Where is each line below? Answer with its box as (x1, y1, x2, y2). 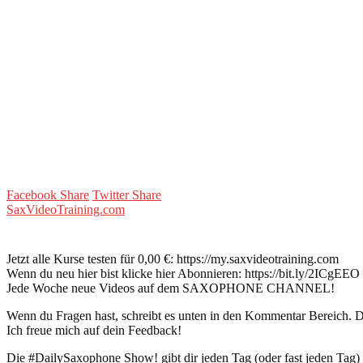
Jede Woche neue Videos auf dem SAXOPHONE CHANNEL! (6, 280, 335, 295)
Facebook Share (6, 187, 89, 202)
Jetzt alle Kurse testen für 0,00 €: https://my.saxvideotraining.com (6, 251, 339, 266)
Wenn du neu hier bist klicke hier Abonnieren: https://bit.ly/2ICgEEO (6, 266, 360, 280)
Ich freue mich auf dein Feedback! (6, 322, 181, 337)
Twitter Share (92, 187, 161, 202)
